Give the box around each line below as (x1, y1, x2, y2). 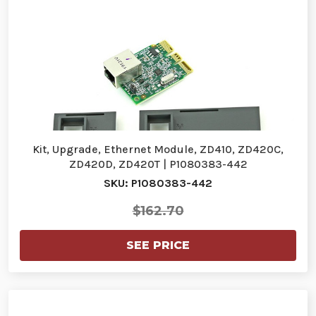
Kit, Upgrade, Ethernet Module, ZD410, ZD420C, (32, 142, 284, 157)
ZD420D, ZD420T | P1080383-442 (68, 157, 248, 171)
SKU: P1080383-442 (104, 176, 212, 190)
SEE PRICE (126, 238, 190, 253)
